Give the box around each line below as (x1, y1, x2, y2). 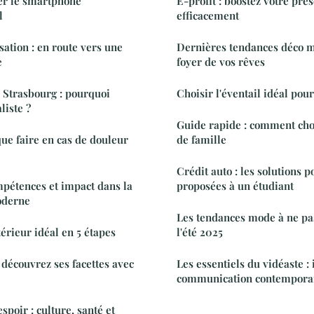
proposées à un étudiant (177, 179, 294, 193)
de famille (177, 132, 226, 147)
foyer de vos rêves (177, 55, 265, 69)
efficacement (177, 8, 239, 23)
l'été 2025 (177, 225, 223, 240)
